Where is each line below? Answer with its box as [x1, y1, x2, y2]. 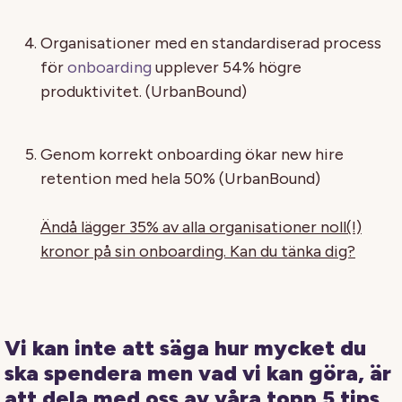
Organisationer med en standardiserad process [40, 32, 381, 53]
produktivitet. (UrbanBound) [40, 81, 247, 101]
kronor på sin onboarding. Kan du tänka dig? [40, 240, 355, 261]
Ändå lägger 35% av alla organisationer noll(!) [40, 216, 362, 237]
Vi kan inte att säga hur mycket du [4, 334, 366, 361]
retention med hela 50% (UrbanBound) [40, 168, 320, 188]
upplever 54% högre [152, 57, 301, 77]
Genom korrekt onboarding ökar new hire [40, 144, 344, 164]
